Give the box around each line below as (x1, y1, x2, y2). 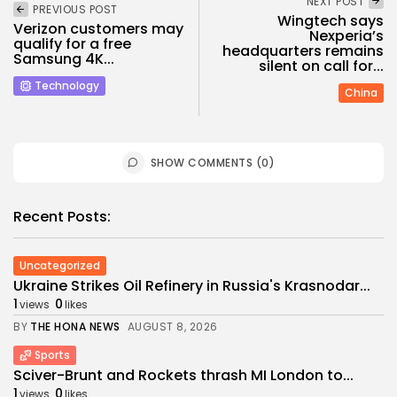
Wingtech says (277, 11, 384, 32)
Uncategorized (19, 258, 100, 274)
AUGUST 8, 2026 (127, 319, 218, 335)
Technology (35, 77, 99, 93)
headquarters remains (222, 41, 384, 62)
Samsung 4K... (13, 48, 114, 69)
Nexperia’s (309, 26, 384, 47)
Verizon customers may (13, 18, 183, 39)
